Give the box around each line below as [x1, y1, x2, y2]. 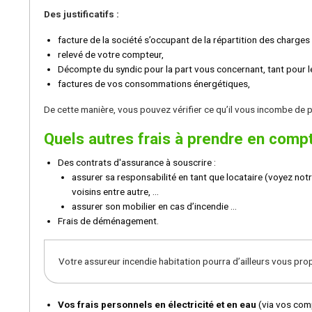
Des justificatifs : [44, 8, 119, 19]
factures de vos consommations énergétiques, [58, 77, 250, 89]
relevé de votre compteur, [58, 48, 164, 60]
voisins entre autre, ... [72, 185, 159, 197]
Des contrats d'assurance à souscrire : [58, 156, 216, 168]
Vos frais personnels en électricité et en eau [58, 298, 256, 310]
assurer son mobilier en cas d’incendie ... [72, 200, 237, 212]
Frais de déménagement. [58, 214, 159, 226]
